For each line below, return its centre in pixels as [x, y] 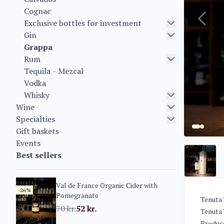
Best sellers [39, 155]
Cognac [37, 11]
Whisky [37, 95]
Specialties [35, 119]
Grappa [38, 47]
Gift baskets [37, 131]
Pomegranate [77, 195]
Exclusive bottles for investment [83, 23]
